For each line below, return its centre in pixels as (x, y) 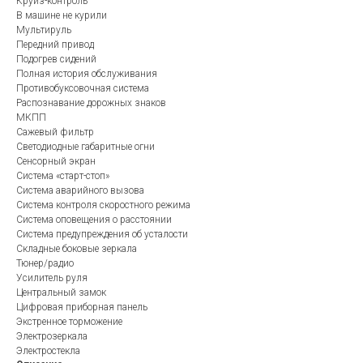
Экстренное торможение (69, 321)
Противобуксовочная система (83, 88)
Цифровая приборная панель (82, 307)
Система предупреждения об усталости (102, 234)
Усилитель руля (52, 278)
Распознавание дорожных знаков (91, 102)
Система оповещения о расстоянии (94, 219)
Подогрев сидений (56, 59)
